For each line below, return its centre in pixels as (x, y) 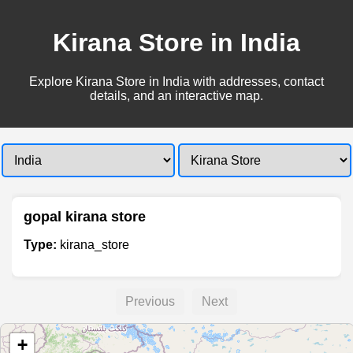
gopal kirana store (85, 216)
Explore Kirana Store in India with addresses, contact (176, 81)
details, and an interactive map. (176, 95)
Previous (150, 301)
